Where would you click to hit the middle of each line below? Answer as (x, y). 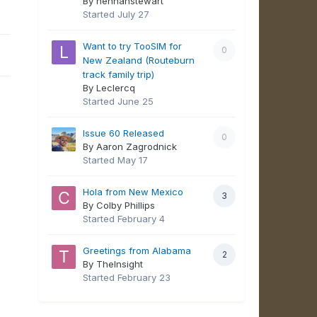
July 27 (134, 15)
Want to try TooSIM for (133, 46)
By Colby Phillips (119, 206)
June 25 (136, 102)
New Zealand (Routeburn (139, 60)
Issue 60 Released (124, 133)
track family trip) (119, 75)
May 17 (133, 160)
